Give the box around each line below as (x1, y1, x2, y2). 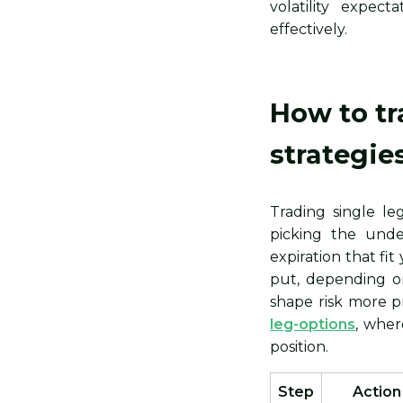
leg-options (270, 316, 356, 334)
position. (270, 338, 329, 356)
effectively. (270, 21, 348, 39)
